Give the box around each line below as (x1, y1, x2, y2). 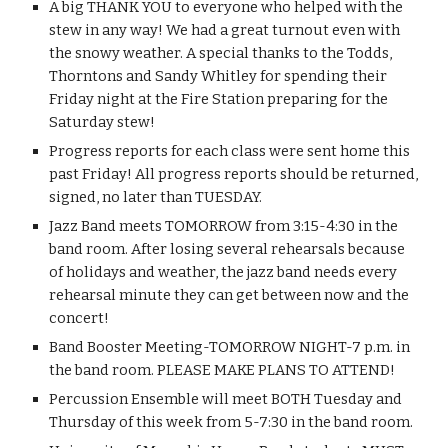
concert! (49, 309, 110, 327)
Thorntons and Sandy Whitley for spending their (49, 67, 388, 85)
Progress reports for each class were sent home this (49, 142, 411, 160)
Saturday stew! (49, 113, 156, 131)
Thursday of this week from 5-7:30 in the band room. (49, 413, 414, 431)
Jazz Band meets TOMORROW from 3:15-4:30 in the (49, 217, 399, 235)
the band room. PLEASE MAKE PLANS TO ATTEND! (49, 361, 396, 379)
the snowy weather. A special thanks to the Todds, (49, 44, 393, 62)
